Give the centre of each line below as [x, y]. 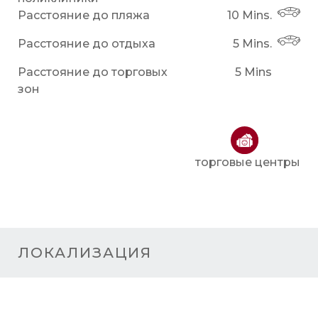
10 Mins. [250, 15]
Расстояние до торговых [93, 72]
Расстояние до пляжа [84, 15]
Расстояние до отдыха [87, 43]
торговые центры [248, 162]
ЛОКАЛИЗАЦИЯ [85, 252]
